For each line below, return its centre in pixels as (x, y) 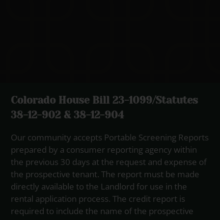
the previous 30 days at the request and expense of (109, 162)
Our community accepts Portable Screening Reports (110, 137)
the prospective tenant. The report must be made (105, 174)
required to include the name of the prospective (102, 211)
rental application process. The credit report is (98, 199)
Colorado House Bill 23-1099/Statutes (105, 100)
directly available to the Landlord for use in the (99, 187)
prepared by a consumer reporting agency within (104, 150)
